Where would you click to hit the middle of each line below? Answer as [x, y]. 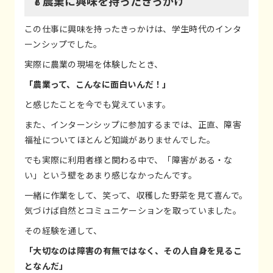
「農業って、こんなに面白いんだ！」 [98, 84]
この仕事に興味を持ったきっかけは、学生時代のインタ [133, 29]
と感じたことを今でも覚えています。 [98, 105]
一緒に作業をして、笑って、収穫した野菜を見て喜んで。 [136, 195]
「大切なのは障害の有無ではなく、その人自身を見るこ [133, 251]
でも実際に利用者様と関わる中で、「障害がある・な [129, 160]
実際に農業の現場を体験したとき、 [94, 64]
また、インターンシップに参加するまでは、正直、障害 [133, 125]
